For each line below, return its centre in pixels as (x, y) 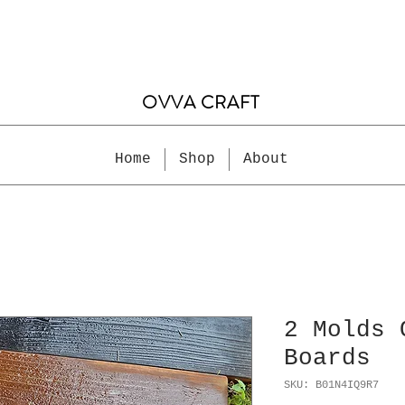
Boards (327, 358)
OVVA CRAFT (201, 103)
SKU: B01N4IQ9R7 (331, 385)
